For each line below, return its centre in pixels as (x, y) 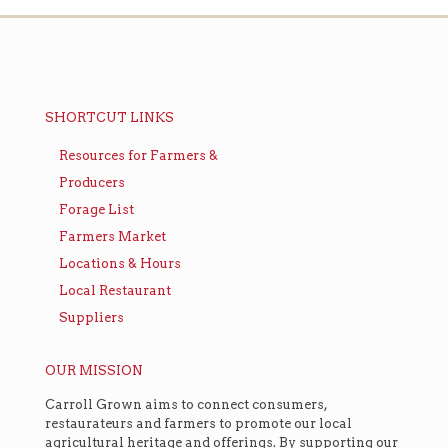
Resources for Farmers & (139, 156)
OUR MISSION (94, 371)
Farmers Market (113, 237)
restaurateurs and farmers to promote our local (198, 424)
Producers (92, 183)
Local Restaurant (115, 291)
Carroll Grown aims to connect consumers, (186, 405)
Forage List (97, 210)
